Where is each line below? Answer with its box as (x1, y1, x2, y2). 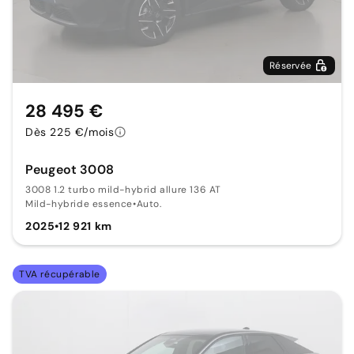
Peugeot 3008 (25, 161, 114, 179)
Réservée (269, 59, 311, 73)
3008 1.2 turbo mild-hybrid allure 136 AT (25, 183, 222, 197)
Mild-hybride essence (25, 198, 133, 211)
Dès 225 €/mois (25, 125, 115, 140)
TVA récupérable (19, 268, 100, 281)
